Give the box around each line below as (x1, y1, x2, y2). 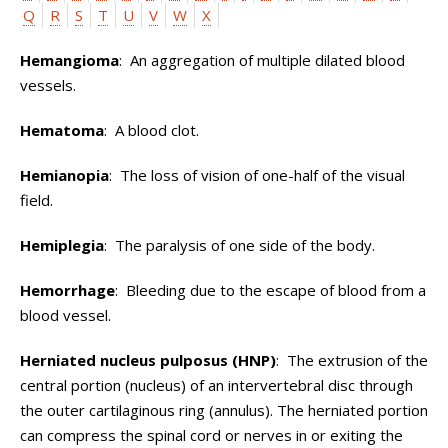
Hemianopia (20, 165, 109, 185)
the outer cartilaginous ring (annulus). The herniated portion (20, 400, 428, 420)
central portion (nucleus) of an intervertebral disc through (20, 375, 413, 395)
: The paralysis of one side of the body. (104, 235, 375, 255)
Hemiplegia (20, 235, 104, 255)
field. (20, 190, 53, 210)
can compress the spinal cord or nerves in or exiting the (20, 425, 403, 445)
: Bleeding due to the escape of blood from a (115, 280, 426, 300)
